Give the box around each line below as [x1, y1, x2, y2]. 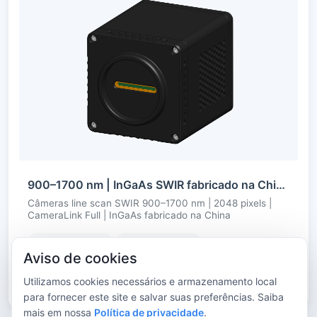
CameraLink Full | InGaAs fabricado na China [28, 209, 231, 221]
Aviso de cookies [23, 250, 137, 267]
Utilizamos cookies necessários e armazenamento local [23, 275, 277, 287]
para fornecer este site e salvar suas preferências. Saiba [23, 291, 284, 303]
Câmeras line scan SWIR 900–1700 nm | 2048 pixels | [28, 197, 272, 209]
